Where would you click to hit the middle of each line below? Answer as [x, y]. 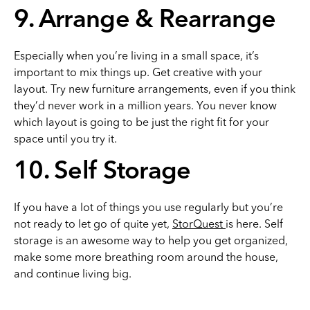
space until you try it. [65, 138]
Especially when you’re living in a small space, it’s [136, 55]
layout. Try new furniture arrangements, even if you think [155, 89]
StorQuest [199, 224]
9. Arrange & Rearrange [145, 21]
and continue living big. [73, 273]
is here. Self [254, 224]
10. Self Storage [102, 172]
